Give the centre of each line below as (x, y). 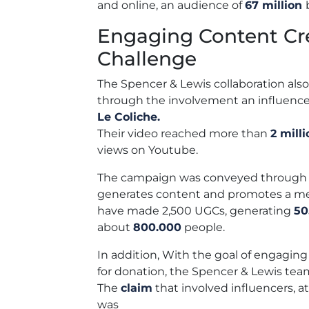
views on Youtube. (148, 150)
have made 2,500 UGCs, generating (196, 210)
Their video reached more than (184, 133)
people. (203, 227)
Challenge (147, 58)
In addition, (130, 255)
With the (188, 255)
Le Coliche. (129, 117)
